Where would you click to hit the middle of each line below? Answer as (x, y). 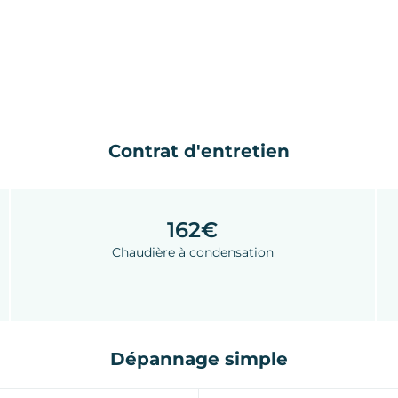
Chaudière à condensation (192, 253)
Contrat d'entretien (199, 151)
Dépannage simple (199, 358)
